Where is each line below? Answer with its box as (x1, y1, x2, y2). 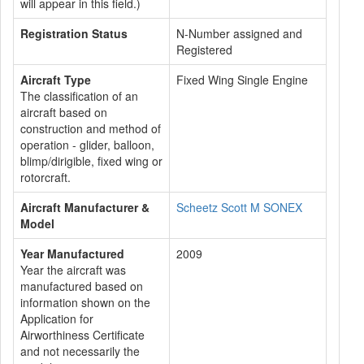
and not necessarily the (20, 343, 140, 359)
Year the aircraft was (20, 262, 126, 278)
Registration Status (20, 25, 128, 41)
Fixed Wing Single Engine (176, 71, 308, 88)
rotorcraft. (20, 169, 71, 185)
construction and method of (20, 120, 161, 136)
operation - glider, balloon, (20, 136, 154, 153)
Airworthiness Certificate (20, 327, 145, 343)
